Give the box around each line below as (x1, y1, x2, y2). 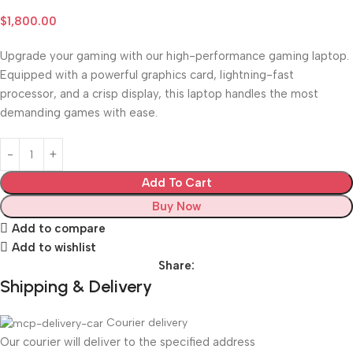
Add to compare (11, 221, 106, 236)
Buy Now (152, 199, 201, 214)
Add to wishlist (11, 240, 96, 255)
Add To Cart (141, 176, 212, 190)
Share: (158, 258, 195, 273)
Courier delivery (106, 316, 188, 329)
